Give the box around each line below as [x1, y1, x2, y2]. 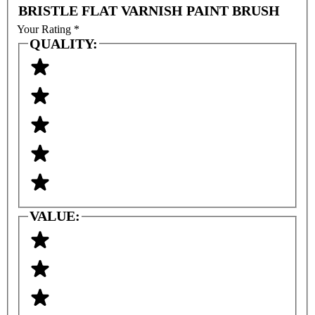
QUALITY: [30, 35, 98, 51]
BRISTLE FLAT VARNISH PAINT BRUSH [18, 3, 280, 19]
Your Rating [17, 22, 74, 35]
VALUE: [30, 208, 80, 224]
